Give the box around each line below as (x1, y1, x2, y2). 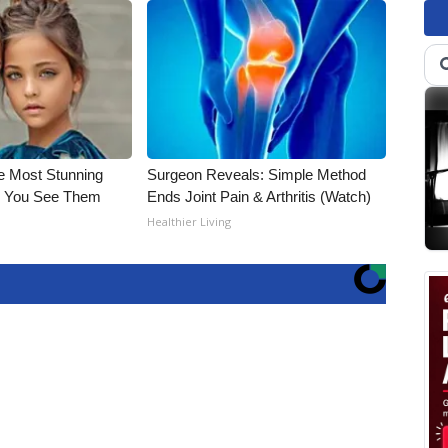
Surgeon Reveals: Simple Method (147, 166, 367, 183)
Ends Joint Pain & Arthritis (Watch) (147, 188, 372, 205)
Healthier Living (147, 214, 232, 229)
